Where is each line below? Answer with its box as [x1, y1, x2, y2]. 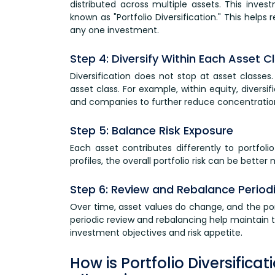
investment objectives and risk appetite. [70, 226, 242, 239]
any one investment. [70, 23, 159, 36]
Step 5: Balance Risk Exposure [70, 122, 233, 138]
